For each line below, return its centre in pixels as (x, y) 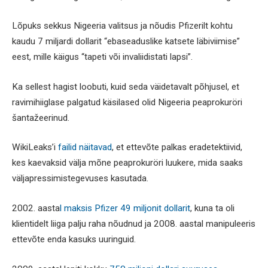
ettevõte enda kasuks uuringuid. (74, 240)
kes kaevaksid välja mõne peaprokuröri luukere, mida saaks (127, 163)
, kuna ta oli (212, 208)
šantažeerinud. (41, 118)
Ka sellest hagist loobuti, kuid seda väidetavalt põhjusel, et (126, 86)
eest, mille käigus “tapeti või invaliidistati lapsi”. (102, 57)
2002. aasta (36, 208)
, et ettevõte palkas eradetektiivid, (177, 147)
